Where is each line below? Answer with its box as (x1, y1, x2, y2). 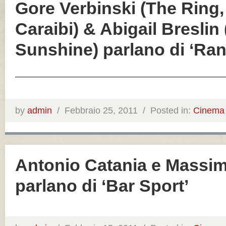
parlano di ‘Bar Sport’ (15, 177, 189, 195)
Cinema (193, 105, 224, 116)
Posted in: (150, 105, 193, 116)
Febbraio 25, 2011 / (65, 105, 150, 116)
